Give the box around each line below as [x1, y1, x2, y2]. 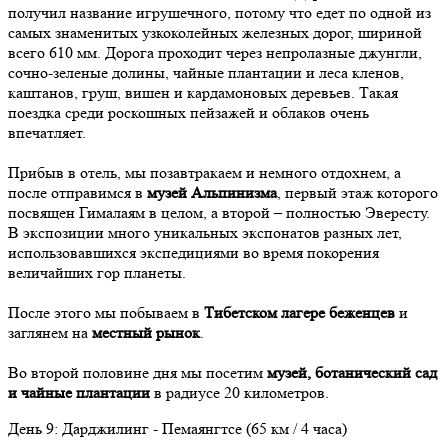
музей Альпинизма [143, 183, 277, 203]
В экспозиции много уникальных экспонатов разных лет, [8, 223, 402, 243]
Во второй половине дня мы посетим [8, 363, 267, 383]
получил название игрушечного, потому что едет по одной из [8, 3, 431, 23]
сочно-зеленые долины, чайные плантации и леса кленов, [8, 63, 404, 83]
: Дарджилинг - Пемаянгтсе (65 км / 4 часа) [54, 419, 347, 439]
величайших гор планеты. [8, 263, 186, 283]
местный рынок [92, 323, 200, 343]
